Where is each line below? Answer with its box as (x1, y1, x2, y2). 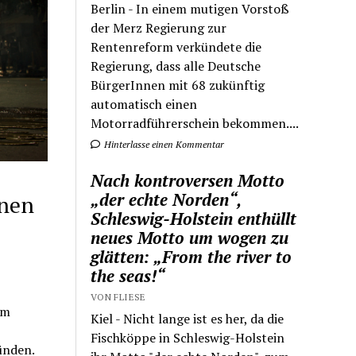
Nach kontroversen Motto (91, 168, 285, 192)
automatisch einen (91, 95, 198, 113)
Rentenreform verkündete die (91, 37, 262, 56)
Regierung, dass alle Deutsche (91, 56, 261, 75)
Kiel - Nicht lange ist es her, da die (91, 309, 284, 327)
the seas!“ (91, 264, 166, 287)
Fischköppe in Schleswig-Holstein (91, 328, 285, 346)
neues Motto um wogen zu (91, 226, 289, 249)
